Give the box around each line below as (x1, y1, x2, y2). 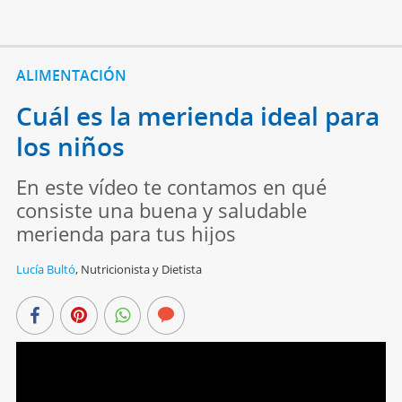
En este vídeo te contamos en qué (15, 173, 327, 201)
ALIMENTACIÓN (15, 66, 127, 86)
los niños (15, 129, 125, 164)
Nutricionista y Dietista (80, 261, 202, 278)
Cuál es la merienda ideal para (15, 99, 380, 134)
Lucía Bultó (15, 261, 75, 278)
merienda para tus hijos (15, 220, 236, 248)
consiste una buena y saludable (15, 197, 307, 224)
